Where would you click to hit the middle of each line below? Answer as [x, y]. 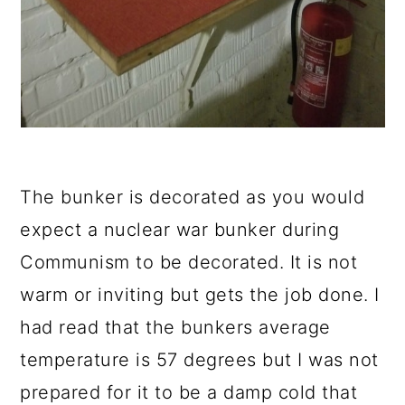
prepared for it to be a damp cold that [189, 392]
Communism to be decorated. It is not [189, 262]
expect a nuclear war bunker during [180, 230]
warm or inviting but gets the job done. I [200, 295]
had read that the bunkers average [175, 327]
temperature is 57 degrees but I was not [199, 360]
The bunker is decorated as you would [193, 197]
